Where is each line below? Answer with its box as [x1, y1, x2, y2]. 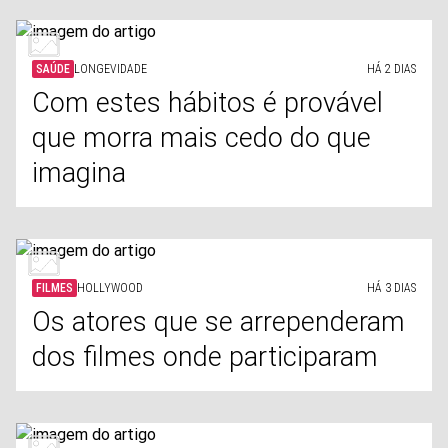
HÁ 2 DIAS [367, 62, 416, 76]
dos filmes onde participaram [32, 341, 378, 373]
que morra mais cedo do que [32, 122, 371, 154]
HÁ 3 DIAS [367, 281, 416, 295]
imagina [32, 157, 126, 189]
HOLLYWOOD [77, 281, 143, 295]
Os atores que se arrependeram [32, 306, 405, 338]
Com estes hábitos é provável [32, 87, 383, 119]
